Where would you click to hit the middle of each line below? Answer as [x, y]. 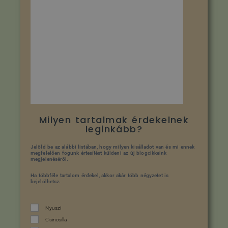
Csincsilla [56, 219]
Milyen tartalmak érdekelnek [114, 120]
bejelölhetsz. [46, 181]
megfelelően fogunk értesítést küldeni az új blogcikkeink [99, 153]
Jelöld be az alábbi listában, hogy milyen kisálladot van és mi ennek [113, 147]
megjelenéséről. [50, 159]
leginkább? [114, 129]
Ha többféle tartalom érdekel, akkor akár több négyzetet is [100, 175]
